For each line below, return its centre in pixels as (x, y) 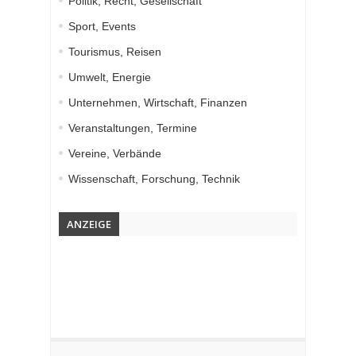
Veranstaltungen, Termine (133, 128)
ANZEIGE (89, 224)
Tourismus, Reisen (115, 52)
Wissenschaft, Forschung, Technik (154, 179)
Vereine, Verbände (115, 154)
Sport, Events (102, 27)
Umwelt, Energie (110, 77)
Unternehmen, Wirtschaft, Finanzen (158, 103)
